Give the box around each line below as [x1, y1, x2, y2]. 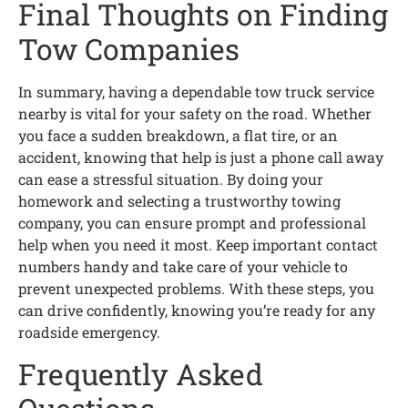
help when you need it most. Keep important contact [18, 235, 378, 255]
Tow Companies [18, 29, 240, 69]
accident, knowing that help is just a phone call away [18, 148, 383, 168]
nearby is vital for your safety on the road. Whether [18, 104, 372, 124]
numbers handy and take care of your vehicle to [18, 257, 348, 277]
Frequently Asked [18, 353, 263, 393]
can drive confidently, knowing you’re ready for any [18, 301, 375, 321]
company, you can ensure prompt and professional [18, 213, 366, 233]
